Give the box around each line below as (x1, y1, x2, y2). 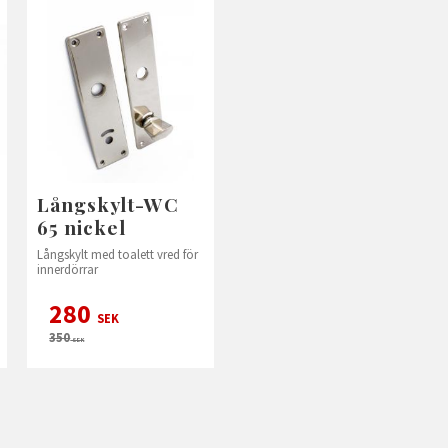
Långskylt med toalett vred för (37, 245, 199, 262)
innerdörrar (37, 260, 99, 277)
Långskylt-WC (37, 190, 179, 217)
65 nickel (37, 213, 126, 240)
